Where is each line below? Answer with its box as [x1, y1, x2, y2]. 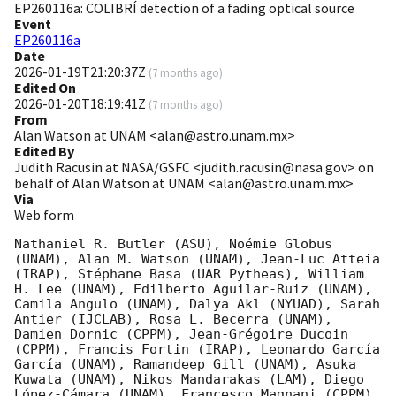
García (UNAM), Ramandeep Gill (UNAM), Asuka [14, 356, 356, 373]
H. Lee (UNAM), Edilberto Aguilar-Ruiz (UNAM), [14, 281, 372, 298]
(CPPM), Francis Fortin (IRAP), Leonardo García [14, 341, 380, 358]
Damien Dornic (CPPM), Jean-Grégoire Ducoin [14, 326, 348, 343]
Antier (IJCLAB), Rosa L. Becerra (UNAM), [14, 311, 332, 328]
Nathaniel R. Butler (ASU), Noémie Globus [14, 236, 332, 253]
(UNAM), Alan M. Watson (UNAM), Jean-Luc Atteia [14, 251, 380, 268]
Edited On [14, 79, 76, 97]
